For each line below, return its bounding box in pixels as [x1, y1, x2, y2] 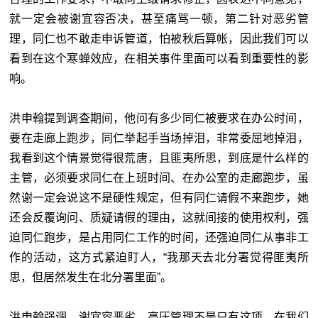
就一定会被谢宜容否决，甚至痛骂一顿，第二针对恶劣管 [9, 12, 309, 25]
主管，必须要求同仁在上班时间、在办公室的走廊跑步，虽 [9, 171, 309, 184]
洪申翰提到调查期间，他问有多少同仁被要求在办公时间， [9, 111, 309, 124]
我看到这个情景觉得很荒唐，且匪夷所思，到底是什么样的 [9, 151, 309, 164]
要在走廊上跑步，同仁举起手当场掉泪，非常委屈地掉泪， [9, 131, 309, 144]
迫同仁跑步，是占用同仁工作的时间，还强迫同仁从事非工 [9, 231, 309, 243]
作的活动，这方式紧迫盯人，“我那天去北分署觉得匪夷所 [9, 251, 309, 263]
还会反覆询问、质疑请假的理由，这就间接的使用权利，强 [9, 211, 309, 224]
